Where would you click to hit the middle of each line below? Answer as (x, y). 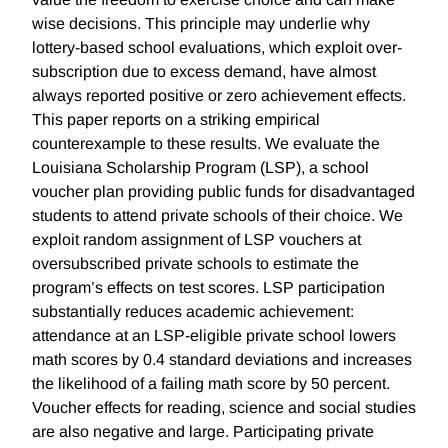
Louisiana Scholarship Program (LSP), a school (200, 168)
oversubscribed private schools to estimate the (195, 264)
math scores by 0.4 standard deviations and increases (222, 360)
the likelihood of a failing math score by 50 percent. (211, 384)
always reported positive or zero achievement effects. (219, 96)
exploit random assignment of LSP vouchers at (196, 240)
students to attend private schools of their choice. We (217, 216)
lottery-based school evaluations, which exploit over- (217, 48)
